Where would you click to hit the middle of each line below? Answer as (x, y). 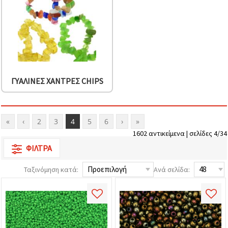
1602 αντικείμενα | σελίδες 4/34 (180, 134)
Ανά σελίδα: (172, 170)
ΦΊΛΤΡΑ (39, 148)
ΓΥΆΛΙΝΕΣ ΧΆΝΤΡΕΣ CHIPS (57, 81)
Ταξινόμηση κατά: (51, 170)
